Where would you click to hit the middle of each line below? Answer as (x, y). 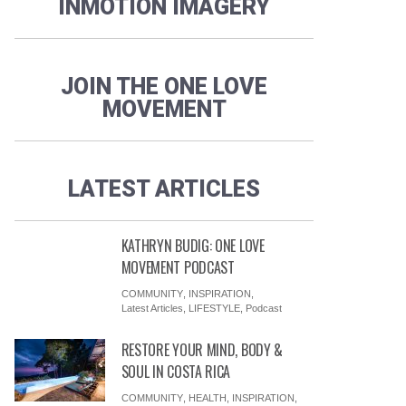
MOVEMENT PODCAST (178, 267)
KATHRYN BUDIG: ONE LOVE (193, 246)
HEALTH (207, 398)
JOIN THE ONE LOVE (164, 87)
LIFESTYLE (214, 308)
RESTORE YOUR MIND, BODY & (202, 350)
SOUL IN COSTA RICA (176, 372)
